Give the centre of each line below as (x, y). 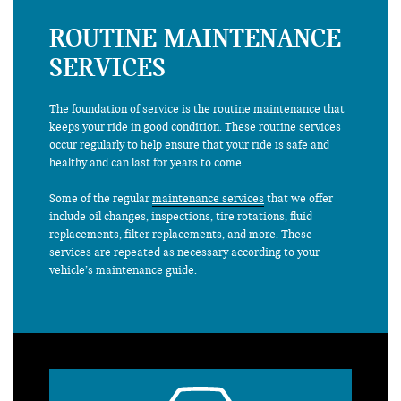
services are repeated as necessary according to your (184, 252)
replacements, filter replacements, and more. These (181, 234)
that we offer (299, 198)
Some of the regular (101, 198)
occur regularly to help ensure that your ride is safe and (189, 145)
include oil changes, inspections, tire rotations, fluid (181, 216)
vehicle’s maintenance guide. (123, 270)
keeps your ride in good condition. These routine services (195, 127)
